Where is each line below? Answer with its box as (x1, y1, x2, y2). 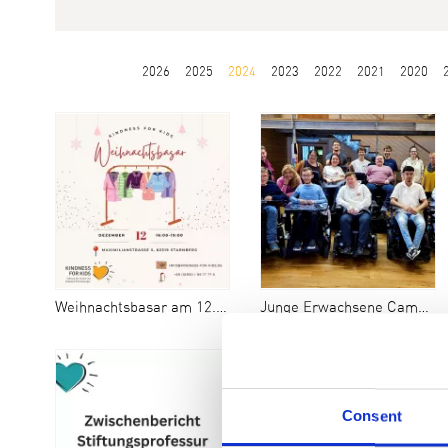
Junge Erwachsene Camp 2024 (260, 300, 419, 316)
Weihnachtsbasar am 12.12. (54, 300, 216, 316)
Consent (342, 407, 402, 424)
